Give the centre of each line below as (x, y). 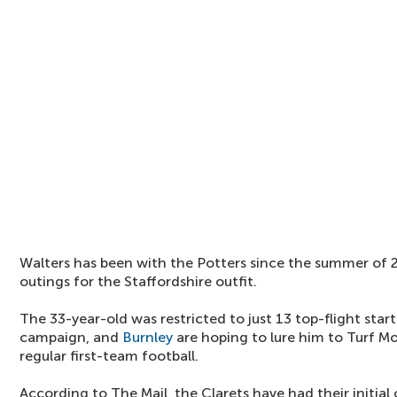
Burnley (148, 337)
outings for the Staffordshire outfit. (138, 281)
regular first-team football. (109, 356)
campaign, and (71, 337)
